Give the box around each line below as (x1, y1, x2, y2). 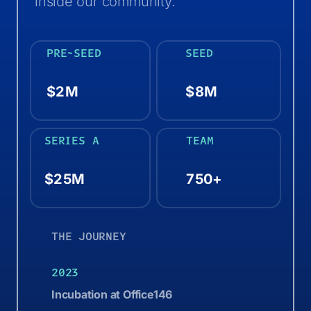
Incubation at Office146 (51, 287, 173, 302)
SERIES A (44, 133, 99, 149)
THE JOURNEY (51, 228, 126, 244)
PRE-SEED (47, 45, 101, 61)
